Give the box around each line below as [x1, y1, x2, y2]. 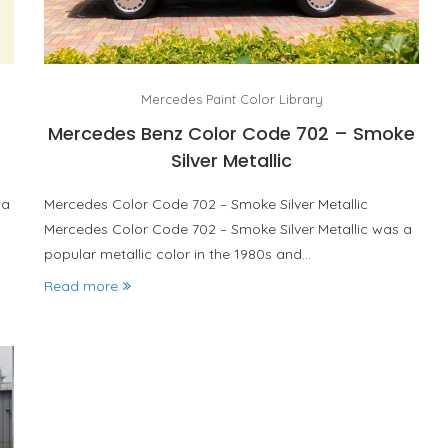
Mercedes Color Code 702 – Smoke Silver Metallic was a [44, 219, 413, 238]
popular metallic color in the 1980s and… [44, 244, 312, 263]
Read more [44, 276, 119, 295]
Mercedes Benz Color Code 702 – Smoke [48, 120, 416, 146]
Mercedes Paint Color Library [140, 90, 323, 107]
